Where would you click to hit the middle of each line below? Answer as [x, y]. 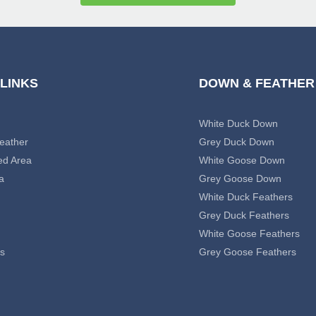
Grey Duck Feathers [244, 215]
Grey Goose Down [240, 179]
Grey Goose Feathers [247, 252]
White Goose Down [242, 160]
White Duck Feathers [245, 197]
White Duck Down [238, 124]
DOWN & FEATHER [256, 84]
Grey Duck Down [236, 142]
